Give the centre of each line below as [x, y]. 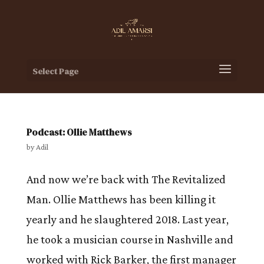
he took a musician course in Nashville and [130, 239]
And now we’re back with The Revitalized [126, 179]
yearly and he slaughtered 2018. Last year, [127, 219]
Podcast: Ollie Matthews [79, 132]
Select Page [55, 71]
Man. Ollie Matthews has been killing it [121, 199]
